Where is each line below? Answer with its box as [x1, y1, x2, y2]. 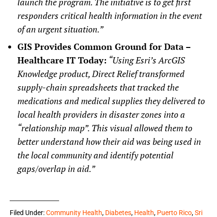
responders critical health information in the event [17, 10, 202, 22]
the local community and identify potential [17, 149, 173, 161]
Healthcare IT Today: [17, 54, 107, 66]
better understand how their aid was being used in [17, 136, 201, 148]
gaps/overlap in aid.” [17, 163, 95, 175]
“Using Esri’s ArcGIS [108, 54, 185, 66]
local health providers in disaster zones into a [17, 108, 185, 121]
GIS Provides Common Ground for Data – [17, 41, 190, 53]
